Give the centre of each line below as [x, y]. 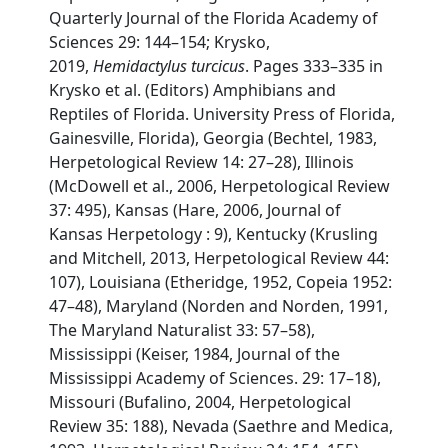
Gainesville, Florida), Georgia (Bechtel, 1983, [213, 138]
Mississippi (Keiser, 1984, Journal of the [195, 354]
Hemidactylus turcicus [169, 66]
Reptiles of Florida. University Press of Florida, [222, 114]
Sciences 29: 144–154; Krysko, [160, 42]
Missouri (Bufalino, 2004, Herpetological [200, 402]
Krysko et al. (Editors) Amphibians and [193, 90]
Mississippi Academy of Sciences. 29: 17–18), [215, 378]
